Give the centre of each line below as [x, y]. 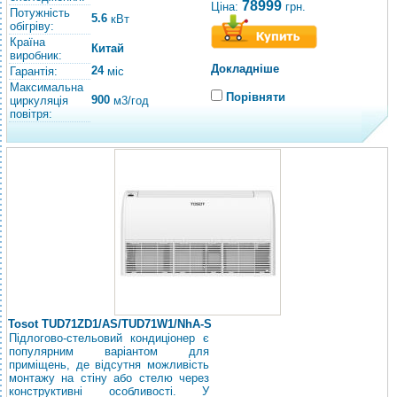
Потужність [40, 13]
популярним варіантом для [109, 351]
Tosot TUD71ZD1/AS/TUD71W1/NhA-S [110, 324]
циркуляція [39, 101]
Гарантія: [34, 71]
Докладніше [245, 69]
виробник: [36, 55]
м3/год [129, 101]
